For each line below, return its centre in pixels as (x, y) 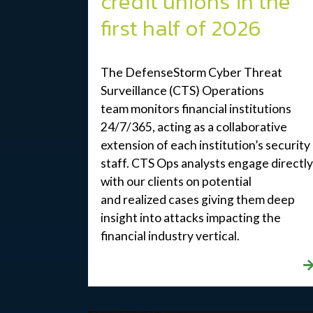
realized (144, 199)
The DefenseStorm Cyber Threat (191, 72)
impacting (233, 217)
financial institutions (235, 108)
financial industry (148, 235)
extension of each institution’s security (205, 145)
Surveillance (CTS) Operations (182, 90)
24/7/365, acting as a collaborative (194, 126)
